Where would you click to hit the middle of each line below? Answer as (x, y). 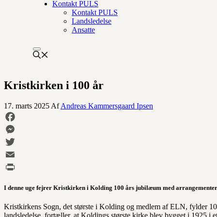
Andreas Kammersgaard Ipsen (107, 106)
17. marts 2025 (27, 106)
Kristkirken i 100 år (54, 85)
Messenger (20, 141)
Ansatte (83, 30)
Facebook (19, 129)
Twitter (15, 154)
